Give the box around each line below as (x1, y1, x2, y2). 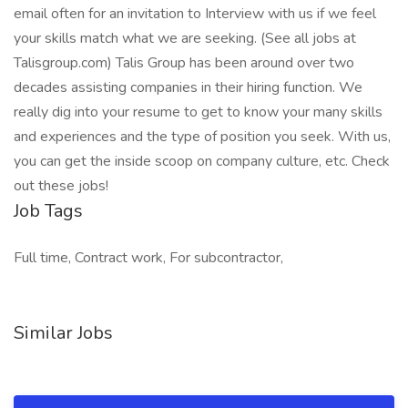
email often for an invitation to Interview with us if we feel (14, 4, 376, 24)
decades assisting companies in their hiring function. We (14, 77, 362, 97)
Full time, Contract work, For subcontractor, (14, 248, 283, 268)
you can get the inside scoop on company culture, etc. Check (14, 151, 390, 171)
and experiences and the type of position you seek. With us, (14, 127, 391, 147)
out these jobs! (14, 176, 108, 196)
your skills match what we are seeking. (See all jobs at (14, 28, 356, 48)
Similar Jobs (14, 321, 113, 345)
